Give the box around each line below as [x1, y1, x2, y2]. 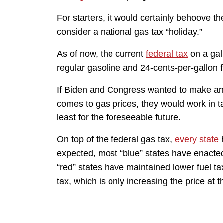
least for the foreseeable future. [57, 112, 181, 123]
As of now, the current [57, 49, 146, 59]
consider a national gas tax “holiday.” [57, 27, 202, 37]
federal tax [146, 49, 188, 59]
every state [175, 134, 219, 145]
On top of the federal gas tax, [57, 134, 175, 145]
